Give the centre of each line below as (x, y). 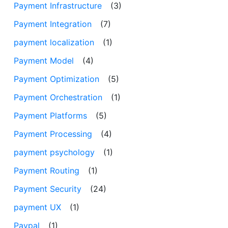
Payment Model (44, 61)
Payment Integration (53, 24)
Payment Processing (53, 134)
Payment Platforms (50, 116)
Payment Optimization (56, 79)
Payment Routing (47, 171)
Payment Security (48, 189)
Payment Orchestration (58, 97)
